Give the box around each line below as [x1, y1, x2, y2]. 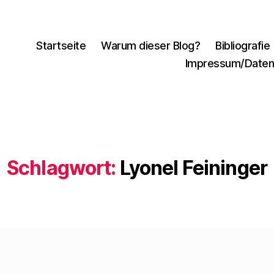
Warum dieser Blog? [101, 39, 201, 52]
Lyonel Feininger [119, 156, 268, 180]
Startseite [36, 39, 86, 52]
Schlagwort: [6, 156, 116, 180]
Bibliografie [215, 39, 270, 52]
